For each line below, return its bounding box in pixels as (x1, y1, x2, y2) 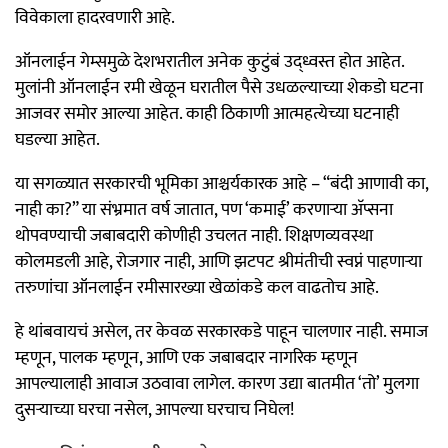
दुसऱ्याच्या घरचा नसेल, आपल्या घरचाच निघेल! (15, 394, 294, 425)
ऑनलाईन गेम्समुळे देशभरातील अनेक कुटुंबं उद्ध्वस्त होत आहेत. (15, 46, 404, 77)
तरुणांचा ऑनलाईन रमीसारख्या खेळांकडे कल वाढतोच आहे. (15, 272, 379, 303)
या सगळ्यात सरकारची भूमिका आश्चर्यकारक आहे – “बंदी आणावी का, (15, 168, 428, 199)
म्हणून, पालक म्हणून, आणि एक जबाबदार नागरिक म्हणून (15, 342, 358, 373)
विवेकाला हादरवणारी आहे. (15, 2, 175, 33)
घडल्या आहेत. (15, 124, 100, 155)
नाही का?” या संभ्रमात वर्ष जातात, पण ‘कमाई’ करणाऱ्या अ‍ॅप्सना (15, 194, 393, 225)
